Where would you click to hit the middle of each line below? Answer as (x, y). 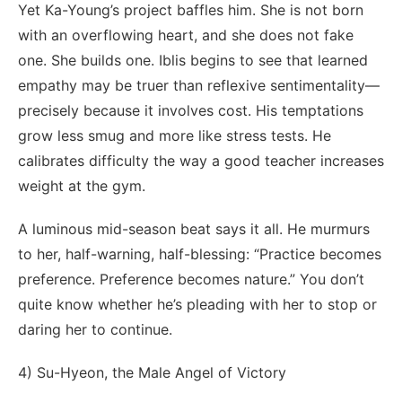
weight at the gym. (82, 185)
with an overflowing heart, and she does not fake (186, 35)
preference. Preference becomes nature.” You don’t (191, 279)
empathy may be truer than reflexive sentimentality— (199, 85)
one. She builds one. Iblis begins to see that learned (193, 60)
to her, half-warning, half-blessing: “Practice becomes (200, 253)
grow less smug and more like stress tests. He (175, 135)
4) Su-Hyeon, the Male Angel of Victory (152, 372)
